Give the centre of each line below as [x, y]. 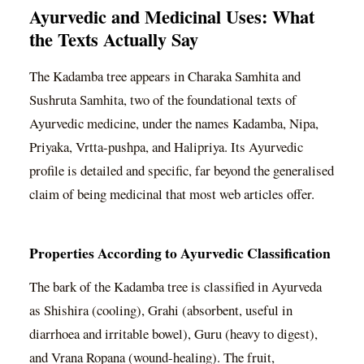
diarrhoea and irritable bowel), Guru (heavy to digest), [173, 333]
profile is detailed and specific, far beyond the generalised [182, 171]
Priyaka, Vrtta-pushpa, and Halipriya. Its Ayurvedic [166, 147]
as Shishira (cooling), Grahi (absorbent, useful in [161, 310]
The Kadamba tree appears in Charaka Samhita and [165, 76]
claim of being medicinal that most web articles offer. [172, 194]
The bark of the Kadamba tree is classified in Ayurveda [175, 286]
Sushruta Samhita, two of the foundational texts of [163, 100]
